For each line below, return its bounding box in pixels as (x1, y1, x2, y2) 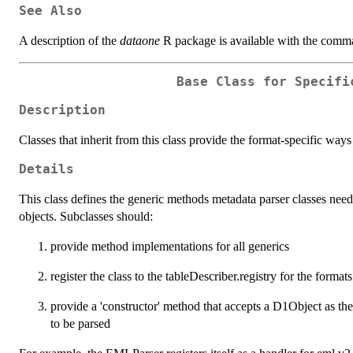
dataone (120, 33, 160, 47)
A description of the (19, 33, 120, 47)
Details (19, 162, 74, 177)
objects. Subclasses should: (19, 210, 153, 224)
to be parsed (50, 317, 110, 331)
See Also (19, 3, 82, 18)
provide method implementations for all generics (50, 240, 289, 254)
